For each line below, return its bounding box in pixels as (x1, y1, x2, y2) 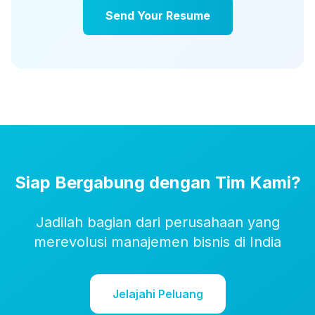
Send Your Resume (105, 8, 210, 22)
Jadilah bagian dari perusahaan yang (35, 214, 280, 231)
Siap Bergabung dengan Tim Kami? (14, 172, 301, 193)
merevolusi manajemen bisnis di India (34, 233, 281, 250)
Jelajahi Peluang (112, 287, 203, 301)
